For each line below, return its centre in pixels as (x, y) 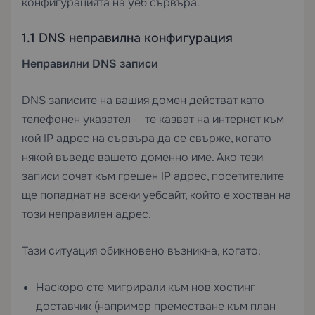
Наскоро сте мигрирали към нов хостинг (146, 287)
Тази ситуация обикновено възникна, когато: (141, 251)
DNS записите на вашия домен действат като (143, 100)
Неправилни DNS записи (90, 64)
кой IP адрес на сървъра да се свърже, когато (147, 138)
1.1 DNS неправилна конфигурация (127, 38)
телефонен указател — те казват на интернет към (153, 119)
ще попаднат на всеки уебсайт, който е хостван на (156, 195)
